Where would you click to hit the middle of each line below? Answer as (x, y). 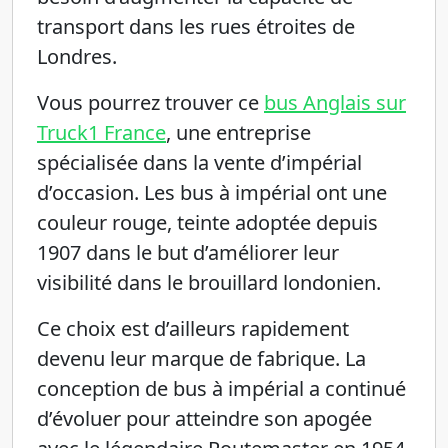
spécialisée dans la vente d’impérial (199, 162)
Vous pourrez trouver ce (150, 102)
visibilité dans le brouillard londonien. (209, 282)
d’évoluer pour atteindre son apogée (204, 418)
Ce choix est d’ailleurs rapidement (193, 328)
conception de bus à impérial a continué (221, 388)
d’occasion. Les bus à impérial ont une (212, 192)
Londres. (77, 56)
